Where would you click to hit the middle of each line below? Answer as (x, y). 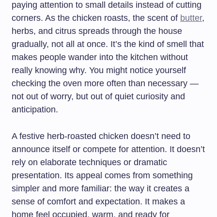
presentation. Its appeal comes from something (102, 175)
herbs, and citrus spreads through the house (97, 31)
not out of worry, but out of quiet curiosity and (98, 96)
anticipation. (35, 109)
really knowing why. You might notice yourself (99, 70)
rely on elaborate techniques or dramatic (89, 162)
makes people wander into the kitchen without (100, 57)
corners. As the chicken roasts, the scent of (96, 18)
